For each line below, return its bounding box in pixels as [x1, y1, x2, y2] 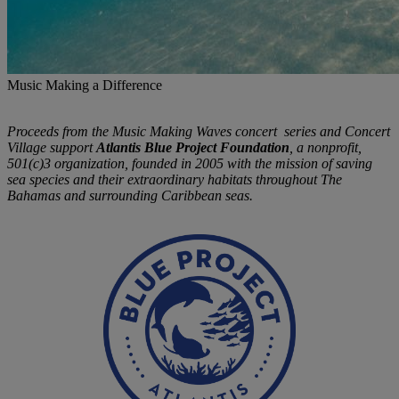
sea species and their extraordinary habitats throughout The [7, 171, 342, 187]
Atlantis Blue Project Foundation [93, 139, 289, 155]
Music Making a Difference [7, 77, 162, 93]
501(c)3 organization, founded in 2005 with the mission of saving [7, 155, 372, 171]
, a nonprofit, [289, 139, 362, 155]
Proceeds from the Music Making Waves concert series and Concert [7, 123, 390, 139]
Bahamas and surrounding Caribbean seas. [7, 187, 256, 203]
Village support [7, 139, 93, 155]
